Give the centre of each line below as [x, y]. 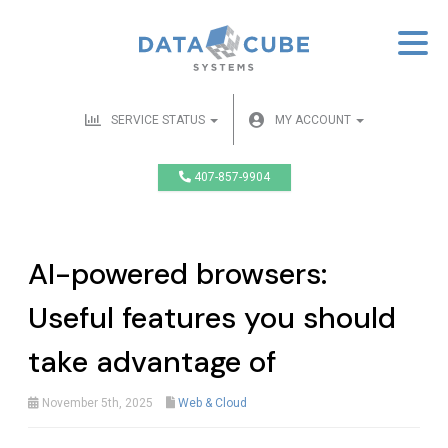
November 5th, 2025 [96, 403]
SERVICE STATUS [159, 120]
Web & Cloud [212, 403]
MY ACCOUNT [314, 120]
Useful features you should [212, 318]
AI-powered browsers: [177, 274]
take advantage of [152, 362]
